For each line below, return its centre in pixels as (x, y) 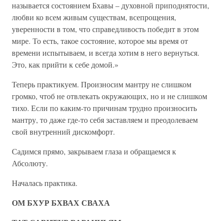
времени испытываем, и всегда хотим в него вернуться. (106, 53)
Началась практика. (45, 183)
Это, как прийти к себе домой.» (65, 64)
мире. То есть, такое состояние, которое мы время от (100, 41)
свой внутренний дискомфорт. (63, 131)
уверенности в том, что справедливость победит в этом (105, 29)
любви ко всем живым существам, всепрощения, (94, 17)
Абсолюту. (30, 163)
